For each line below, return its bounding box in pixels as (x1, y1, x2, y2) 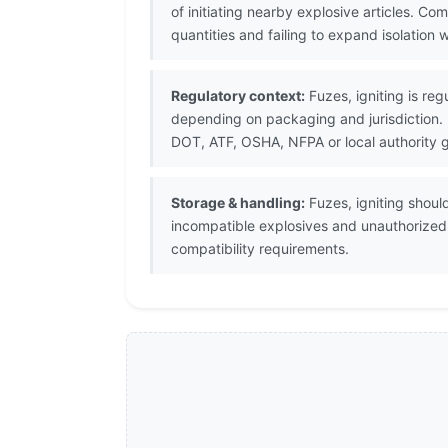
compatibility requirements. (171, 240, 349, 258)
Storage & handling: (171, 194, 305, 212)
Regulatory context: (171, 87, 305, 105)
